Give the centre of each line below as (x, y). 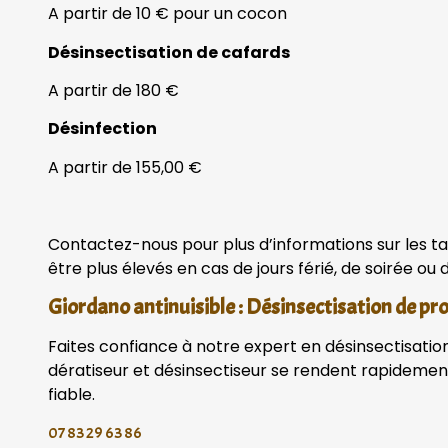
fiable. (71, 394)
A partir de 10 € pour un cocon (167, 14)
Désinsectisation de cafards (169, 52)
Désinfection (102, 129)
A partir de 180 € (113, 90)
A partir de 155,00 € (125, 167)
